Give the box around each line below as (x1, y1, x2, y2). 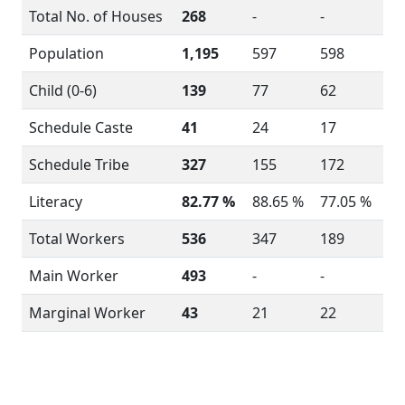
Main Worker (29, 266, 118, 286)
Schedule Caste (29, 118, 133, 137)
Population (29, 43, 104, 63)
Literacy (29, 192, 82, 212)
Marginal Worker (29, 303, 146, 323)
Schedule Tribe (29, 155, 129, 174)
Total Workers (29, 229, 125, 249)
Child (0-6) (29, 80, 97, 100)
